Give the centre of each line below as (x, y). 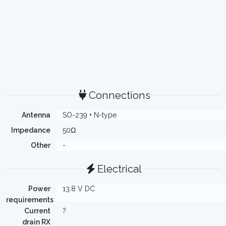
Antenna (36, 115)
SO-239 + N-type (90, 115)
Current (37, 211)
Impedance (31, 130)
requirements (30, 200)
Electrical (119, 169)
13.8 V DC (79, 189)
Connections (119, 95)
